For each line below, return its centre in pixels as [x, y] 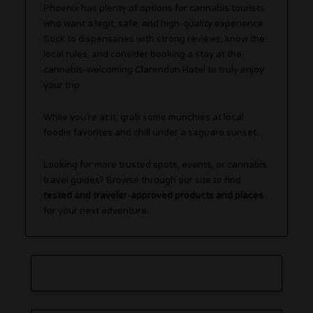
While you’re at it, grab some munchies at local [144, 118]
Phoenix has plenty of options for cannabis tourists [154, 9]
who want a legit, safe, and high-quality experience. [155, 24]
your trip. [63, 86]
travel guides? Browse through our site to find [143, 181]
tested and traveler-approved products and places [154, 196]
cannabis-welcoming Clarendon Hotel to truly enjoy [154, 70]
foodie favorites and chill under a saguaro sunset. [151, 133]
